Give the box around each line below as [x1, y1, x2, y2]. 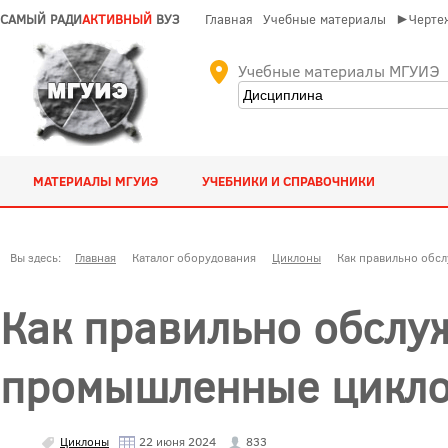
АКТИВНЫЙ [82, 10, 152, 28]
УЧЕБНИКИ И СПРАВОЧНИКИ [202, 172, 376, 190]
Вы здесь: [10, 249, 67, 265]
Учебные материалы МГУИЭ [238, 60, 439, 81]
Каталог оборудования [132, 249, 256, 265]
